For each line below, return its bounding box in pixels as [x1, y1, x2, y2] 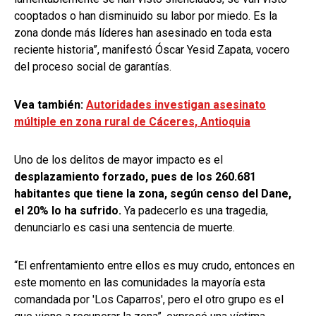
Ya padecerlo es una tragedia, [121, 203, 268, 217]
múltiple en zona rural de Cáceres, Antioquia [14, 114, 250, 128]
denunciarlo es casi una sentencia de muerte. [14, 220, 238, 234]
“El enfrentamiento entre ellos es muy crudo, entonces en [14, 258, 295, 272]
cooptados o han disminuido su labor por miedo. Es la [14, 8, 277, 23]
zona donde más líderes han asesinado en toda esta [14, 25, 272, 39]
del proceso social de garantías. [14, 59, 171, 73]
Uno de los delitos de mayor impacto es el [14, 152, 223, 166]
